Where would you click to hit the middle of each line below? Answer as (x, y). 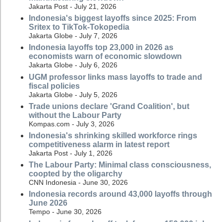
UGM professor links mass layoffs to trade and (115, 77)
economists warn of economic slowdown (105, 56)
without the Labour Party (75, 115)
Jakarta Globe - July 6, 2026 (73, 65)
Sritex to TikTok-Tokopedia (79, 27)
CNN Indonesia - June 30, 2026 (78, 183)
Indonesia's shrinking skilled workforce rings (113, 135)
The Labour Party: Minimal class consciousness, (120, 165)
